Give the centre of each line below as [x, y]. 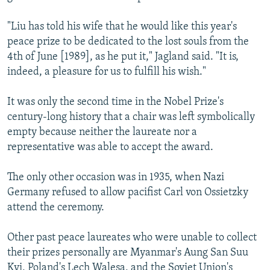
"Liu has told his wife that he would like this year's [122, 27]
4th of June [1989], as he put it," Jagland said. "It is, [123, 57]
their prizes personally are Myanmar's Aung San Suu [128, 253]
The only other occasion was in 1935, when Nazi [116, 178]
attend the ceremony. [56, 208]
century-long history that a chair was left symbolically [131, 118]
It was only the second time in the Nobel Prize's [115, 102]
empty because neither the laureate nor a [102, 133]
